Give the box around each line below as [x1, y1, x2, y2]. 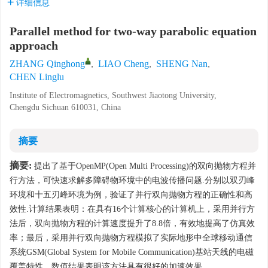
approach [10, 39, 58, 52]
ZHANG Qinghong [10, 59, 85, 69]
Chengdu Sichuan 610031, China [10, 103, 121, 112]
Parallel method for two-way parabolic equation [10, 25, 257, 38]
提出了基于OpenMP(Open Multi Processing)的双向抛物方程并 [32, 162, 256, 170]
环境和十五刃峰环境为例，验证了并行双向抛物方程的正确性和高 [10, 190, 252, 199]
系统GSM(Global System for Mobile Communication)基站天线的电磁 [10, 248, 254, 257]
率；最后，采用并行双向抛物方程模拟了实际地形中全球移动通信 [10, 233, 252, 242]
